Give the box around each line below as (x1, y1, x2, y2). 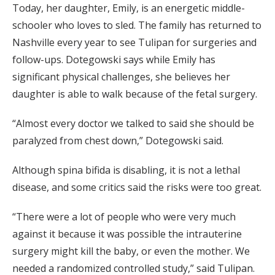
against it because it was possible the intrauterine (12, 227, 242, 241)
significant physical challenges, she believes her (12, 70, 230, 84)
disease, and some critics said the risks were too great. (12, 180, 261, 195)
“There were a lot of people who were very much (12, 210, 236, 224)
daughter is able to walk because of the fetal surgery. (12, 87, 257, 101)
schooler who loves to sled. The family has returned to (12, 18, 261, 33)
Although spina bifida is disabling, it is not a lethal (12, 163, 240, 177)
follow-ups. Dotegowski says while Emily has (12, 53, 215, 67)
